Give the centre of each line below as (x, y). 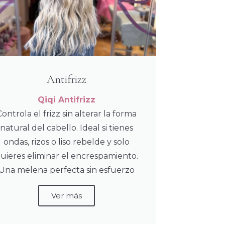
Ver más (67, 196)
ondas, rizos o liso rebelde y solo (67, 142)
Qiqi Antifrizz (67, 100)
